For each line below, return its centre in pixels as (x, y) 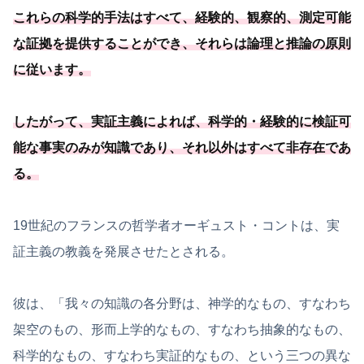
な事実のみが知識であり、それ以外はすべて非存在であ (188, 147)
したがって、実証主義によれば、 (110, 121)
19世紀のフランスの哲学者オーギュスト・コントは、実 (176, 225)
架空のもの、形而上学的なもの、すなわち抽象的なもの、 (182, 329)
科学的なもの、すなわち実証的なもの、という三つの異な (182, 355)
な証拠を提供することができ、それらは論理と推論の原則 (182, 43)
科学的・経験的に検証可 (279, 121)
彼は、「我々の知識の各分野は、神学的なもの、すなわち (182, 303)
